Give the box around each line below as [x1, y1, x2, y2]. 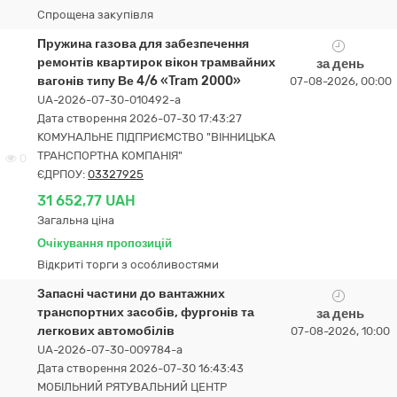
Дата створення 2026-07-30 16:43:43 [37, 362, 244, 375]
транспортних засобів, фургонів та [37, 305, 254, 320]
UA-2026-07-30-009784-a [37, 343, 183, 356]
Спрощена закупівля [37, 8, 153, 21]
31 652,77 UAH [37, 192, 136, 209]
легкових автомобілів [37, 323, 175, 339]
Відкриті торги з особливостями [37, 258, 219, 271]
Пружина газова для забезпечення [37, 36, 249, 51]
